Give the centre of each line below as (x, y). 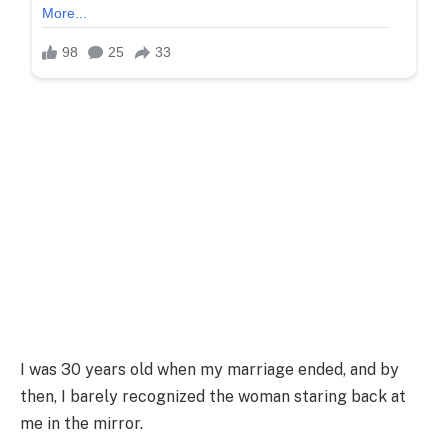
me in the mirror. (81, 423)
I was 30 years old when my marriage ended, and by (209, 369)
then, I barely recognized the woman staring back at (213, 396)
